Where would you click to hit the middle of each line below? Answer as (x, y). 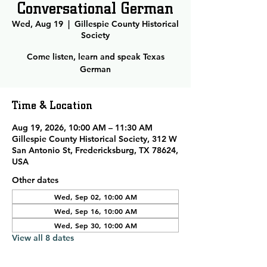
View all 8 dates (43, 238)
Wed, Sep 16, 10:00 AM (95, 211)
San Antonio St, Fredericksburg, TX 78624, (95, 150)
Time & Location (52, 105)
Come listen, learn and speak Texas (95, 57)
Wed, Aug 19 (38, 24)
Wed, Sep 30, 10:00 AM (95, 225)
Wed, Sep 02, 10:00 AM (95, 197)
